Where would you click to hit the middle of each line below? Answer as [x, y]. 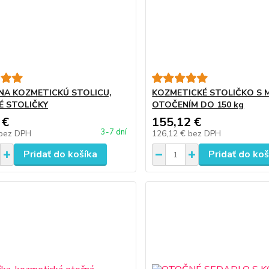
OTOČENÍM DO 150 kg [198, 105]
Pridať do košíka [60, 154]
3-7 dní [114, 132]
